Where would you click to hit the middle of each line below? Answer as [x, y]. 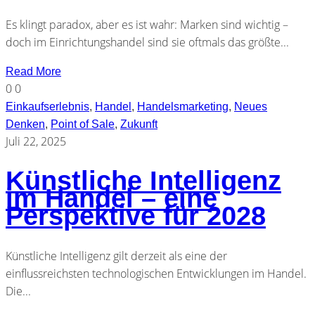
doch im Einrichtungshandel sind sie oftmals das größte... [147, 42]
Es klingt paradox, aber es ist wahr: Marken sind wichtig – [147, 24]
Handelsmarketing [183, 106]
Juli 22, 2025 [36, 141]
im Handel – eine [111, 199]
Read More [33, 71]
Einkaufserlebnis [47, 106]
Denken [25, 124]
